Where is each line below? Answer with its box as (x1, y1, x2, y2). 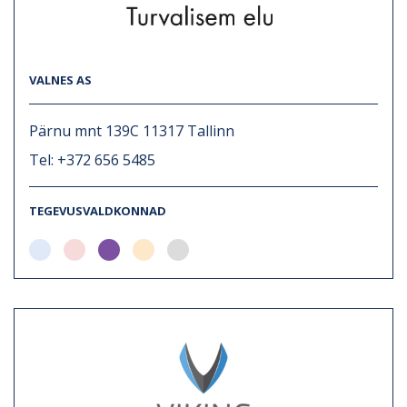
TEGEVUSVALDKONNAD (29, 202, 166, 219)
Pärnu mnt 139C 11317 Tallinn (29, 120, 234, 141)
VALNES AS (29, 71, 92, 88)
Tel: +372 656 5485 (29, 149, 155, 170)
